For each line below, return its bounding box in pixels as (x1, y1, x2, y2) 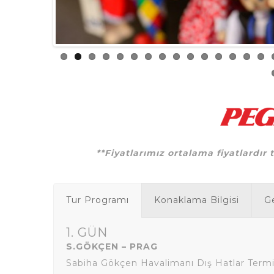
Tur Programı (66, 194, 129, 206)
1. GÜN (66, 225, 108, 240)
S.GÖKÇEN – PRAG (66, 241, 158, 252)
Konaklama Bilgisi (154, 194, 239, 206)
